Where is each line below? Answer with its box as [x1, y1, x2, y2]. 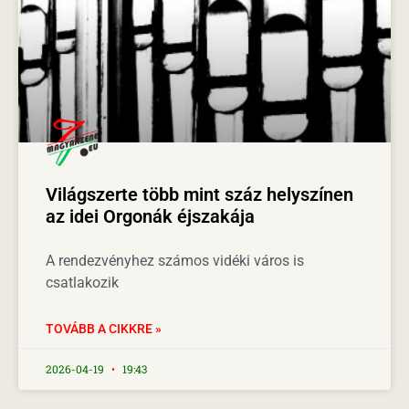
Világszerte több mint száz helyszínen [46, 183, 353, 205]
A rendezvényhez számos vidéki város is [46, 251, 304, 269]
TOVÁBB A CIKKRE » [46, 320, 162, 336]
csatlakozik [46, 273, 119, 291]
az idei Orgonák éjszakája [46, 204, 255, 227]
